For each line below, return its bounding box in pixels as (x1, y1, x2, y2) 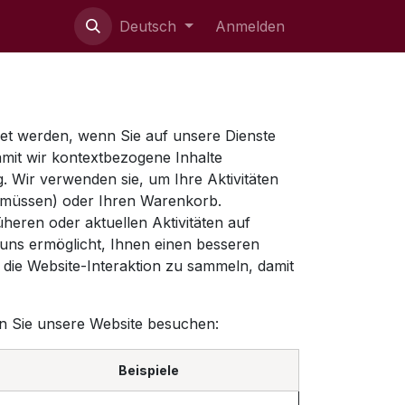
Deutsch (119, 17, 177, 35)
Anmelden (215, 17, 285, 35)
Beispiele (118, 363, 179, 378)
